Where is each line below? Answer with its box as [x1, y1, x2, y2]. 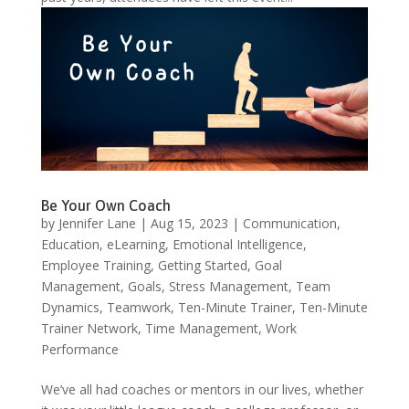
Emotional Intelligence [172, 235, 303, 253]
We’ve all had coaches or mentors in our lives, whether [40, 380, 363, 398]
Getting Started [157, 256, 247, 274]
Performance [40, 340, 119, 358]
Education [40, 235, 100, 253]
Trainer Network [40, 319, 138, 337]
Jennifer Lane [58, 214, 136, 232]
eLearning [106, 235, 165, 253]
